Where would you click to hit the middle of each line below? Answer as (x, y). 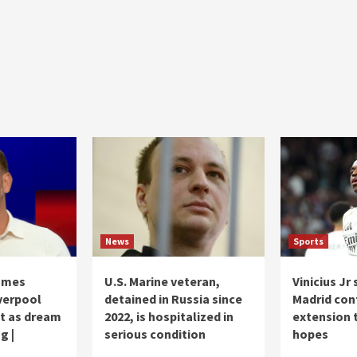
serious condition (155, 334)
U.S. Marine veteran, (162, 281)
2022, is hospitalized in (169, 316)
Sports (308, 241)
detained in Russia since (173, 299)
